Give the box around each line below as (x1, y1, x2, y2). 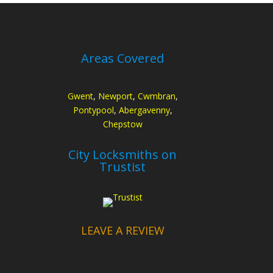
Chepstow (102, 118, 143, 130)
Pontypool (73, 104, 114, 116)
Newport (97, 90, 133, 102)
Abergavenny (118, 104, 170, 116)
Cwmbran (137, 90, 175, 102)
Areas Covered (81, 49, 165, 66)
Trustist (99, 158, 146, 175)
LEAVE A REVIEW (80, 223, 165, 238)
